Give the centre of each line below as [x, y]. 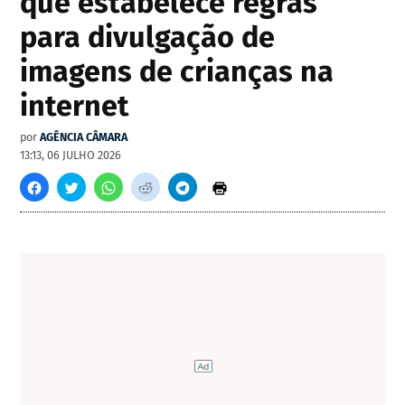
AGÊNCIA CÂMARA [84, 137]
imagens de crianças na [177, 72]
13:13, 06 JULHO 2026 [71, 155]
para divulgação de [148, 38]
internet [75, 106]
